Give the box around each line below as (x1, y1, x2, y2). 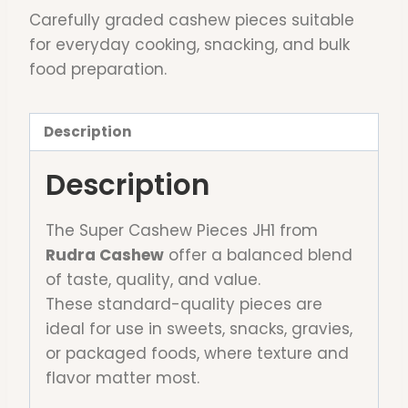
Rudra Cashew (46, 243, 164, 266)
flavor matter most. (46, 366, 199, 389)
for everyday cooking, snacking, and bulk (29, 34, 350, 56)
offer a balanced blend (164, 243, 352, 266)
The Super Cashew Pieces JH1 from (46, 219, 318, 241)
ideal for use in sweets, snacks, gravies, (46, 317, 352, 340)
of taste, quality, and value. (46, 268, 260, 291)
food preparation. (29, 58, 167, 81)
